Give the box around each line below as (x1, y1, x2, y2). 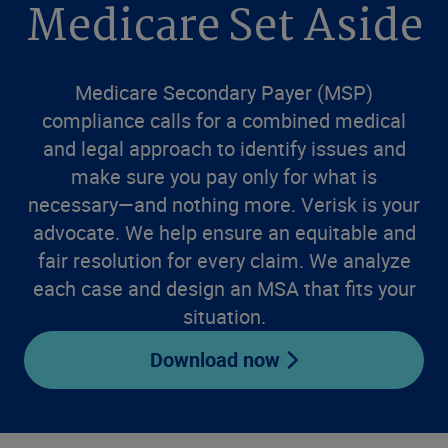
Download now (150, 346, 281, 374)
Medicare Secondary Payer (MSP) (75, 79, 373, 107)
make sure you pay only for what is (71, 163, 377, 191)
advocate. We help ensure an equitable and (32, 219, 416, 247)
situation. (182, 303, 266, 331)
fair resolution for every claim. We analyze (37, 247, 411, 275)
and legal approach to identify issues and (42, 135, 406, 163)
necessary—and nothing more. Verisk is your (28, 191, 420, 219)
